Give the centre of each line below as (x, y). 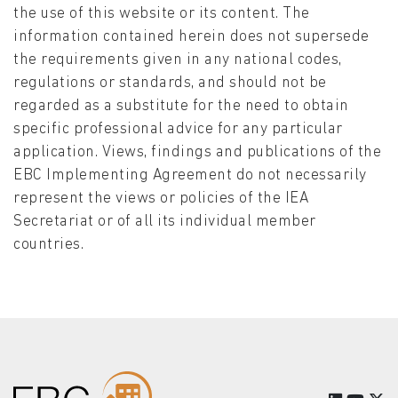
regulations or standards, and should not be (170, 84)
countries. (48, 245)
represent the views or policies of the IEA (161, 199)
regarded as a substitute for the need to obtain (181, 107)
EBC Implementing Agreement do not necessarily (190, 176)
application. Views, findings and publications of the (197, 153)
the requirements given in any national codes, (178, 60)
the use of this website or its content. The (162, 14)
